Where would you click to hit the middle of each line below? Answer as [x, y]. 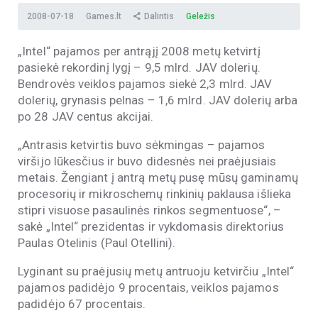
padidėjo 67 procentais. [82, 304]
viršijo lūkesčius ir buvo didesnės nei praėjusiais [147, 161]
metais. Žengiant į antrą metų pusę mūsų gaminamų [158, 178]
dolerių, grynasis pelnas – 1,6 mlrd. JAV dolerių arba [158, 100]
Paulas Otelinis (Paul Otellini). [97, 243]
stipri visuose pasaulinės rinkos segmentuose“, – [149, 210]
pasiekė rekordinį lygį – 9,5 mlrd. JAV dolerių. [139, 68]
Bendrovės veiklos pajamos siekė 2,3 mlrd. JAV [145, 84]
